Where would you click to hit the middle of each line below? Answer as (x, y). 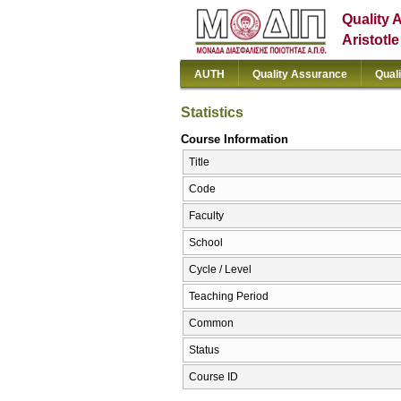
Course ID (213, 377)
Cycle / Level (220, 270)
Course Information (235, 139)
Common (211, 324)
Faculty (206, 216)
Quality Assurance (300, 74)
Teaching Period (229, 297)
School (206, 243)
